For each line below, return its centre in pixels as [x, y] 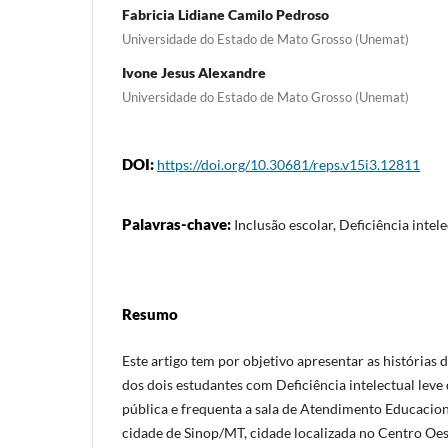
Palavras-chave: [178, 223]
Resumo [150, 313]
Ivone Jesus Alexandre [194, 72]
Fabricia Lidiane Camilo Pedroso [225, 14]
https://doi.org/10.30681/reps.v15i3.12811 [288, 164]
